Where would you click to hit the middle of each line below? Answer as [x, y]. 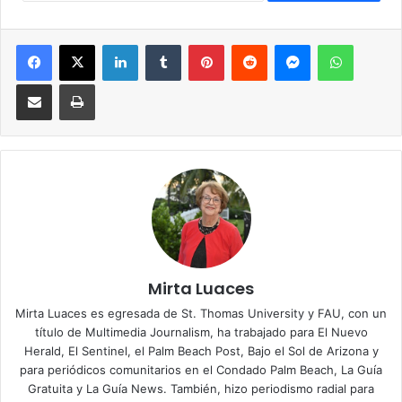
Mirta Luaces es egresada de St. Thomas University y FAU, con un [201, 314]
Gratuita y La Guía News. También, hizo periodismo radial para [201, 389]
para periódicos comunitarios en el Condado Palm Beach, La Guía [201, 370]
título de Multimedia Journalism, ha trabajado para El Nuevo [201, 332]
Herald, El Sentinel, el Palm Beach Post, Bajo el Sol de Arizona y [201, 351]
